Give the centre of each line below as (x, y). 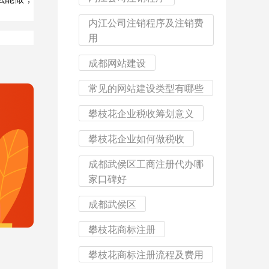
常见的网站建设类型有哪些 (146, 88)
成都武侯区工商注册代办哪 (146, 164)
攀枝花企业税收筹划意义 (141, 113)
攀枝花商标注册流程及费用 (146, 254)
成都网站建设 (117, 63)
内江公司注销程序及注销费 (146, 23)
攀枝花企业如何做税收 (136, 138)
